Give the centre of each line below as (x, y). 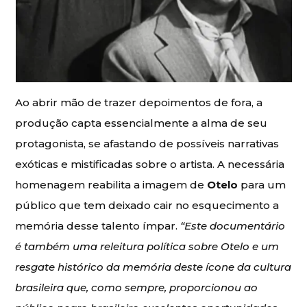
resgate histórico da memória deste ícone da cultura (153, 267)
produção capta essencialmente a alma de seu (142, 123)
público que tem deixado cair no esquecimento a (147, 206)
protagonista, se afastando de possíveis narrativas (147, 144)
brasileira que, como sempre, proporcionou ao (137, 288)
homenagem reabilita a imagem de (111, 185)
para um (262, 185)
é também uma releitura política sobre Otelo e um (147, 247)
